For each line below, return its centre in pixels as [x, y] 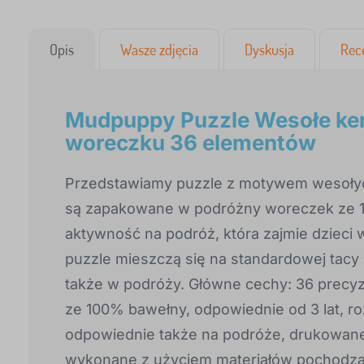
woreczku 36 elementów [191, 143]
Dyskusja [269, 50]
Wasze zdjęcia [159, 50]
